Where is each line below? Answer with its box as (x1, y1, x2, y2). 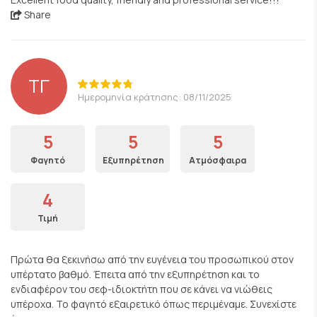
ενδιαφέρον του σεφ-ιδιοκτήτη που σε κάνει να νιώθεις (11, 282, 272, 296)
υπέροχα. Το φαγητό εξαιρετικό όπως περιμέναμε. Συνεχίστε (11, 297, 296, 311)
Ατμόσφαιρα (189, 154, 246, 166)
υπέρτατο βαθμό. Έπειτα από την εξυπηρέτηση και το (11, 267, 260, 281)
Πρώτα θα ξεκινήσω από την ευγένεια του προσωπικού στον (11, 253, 294, 266)
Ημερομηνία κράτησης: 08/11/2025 (78, 90, 231, 103)
